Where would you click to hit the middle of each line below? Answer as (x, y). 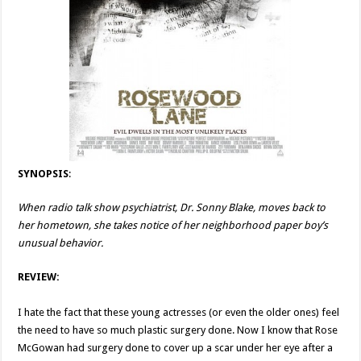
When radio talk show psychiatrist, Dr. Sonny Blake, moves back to (172, 208)
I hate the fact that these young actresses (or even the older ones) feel (179, 313)
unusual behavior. (61, 243)
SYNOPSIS (44, 174)
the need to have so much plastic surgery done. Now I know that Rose (178, 330)
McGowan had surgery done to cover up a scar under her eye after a (176, 348)
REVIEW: (39, 277)
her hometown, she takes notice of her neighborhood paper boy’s (173, 226)
